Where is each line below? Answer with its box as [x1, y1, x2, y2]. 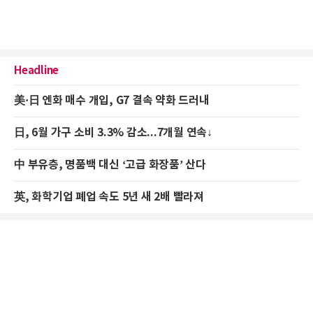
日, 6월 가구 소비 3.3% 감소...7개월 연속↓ [14, 126, 212, 140]
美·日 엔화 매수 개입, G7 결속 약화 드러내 [14, 94, 210, 108]
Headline [14, 64, 59, 78]
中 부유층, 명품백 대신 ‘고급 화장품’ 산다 [14, 158, 206, 173]
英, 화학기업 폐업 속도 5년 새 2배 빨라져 [14, 190, 204, 205]
